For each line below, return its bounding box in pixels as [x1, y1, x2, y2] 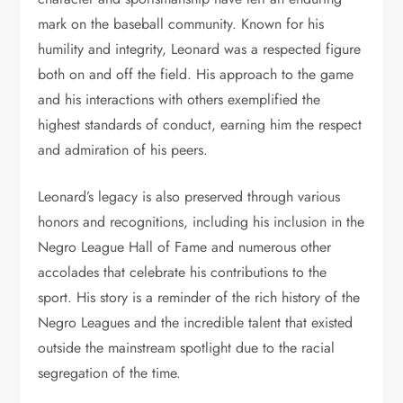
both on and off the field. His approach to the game [38, 64, 354, 85]
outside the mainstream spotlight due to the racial [38, 337, 336, 358]
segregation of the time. [38, 363, 182, 383]
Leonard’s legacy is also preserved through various [38, 186, 341, 207]
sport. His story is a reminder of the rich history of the [38, 287, 361, 308]
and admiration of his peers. [38, 139, 209, 160]
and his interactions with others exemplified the [38, 89, 321, 110]
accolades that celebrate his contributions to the [38, 262, 327, 282]
